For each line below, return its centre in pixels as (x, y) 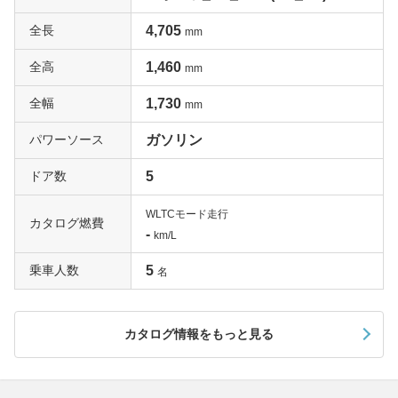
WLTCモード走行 (187, 214)
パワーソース (67, 139)
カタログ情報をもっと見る (199, 334)
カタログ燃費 (67, 223)
